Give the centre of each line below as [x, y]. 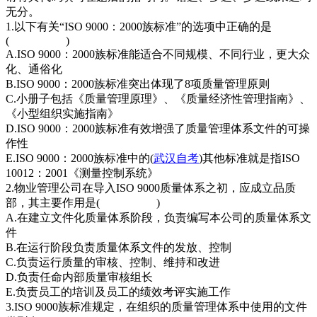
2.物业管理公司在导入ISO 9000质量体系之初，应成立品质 [151, 188]
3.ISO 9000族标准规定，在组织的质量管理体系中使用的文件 [156, 306]
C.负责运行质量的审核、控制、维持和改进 [113, 262]
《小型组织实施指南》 [62, 113]
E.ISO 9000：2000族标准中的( [80, 158]
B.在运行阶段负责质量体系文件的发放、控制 [119, 247]
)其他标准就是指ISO [249, 158]
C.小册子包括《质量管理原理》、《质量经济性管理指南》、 [158, 98]
